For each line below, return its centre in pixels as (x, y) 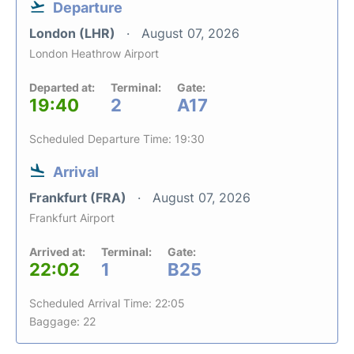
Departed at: (62, 87)
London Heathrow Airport (94, 53)
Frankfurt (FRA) (79, 197)
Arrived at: (57, 251)
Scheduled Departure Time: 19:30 (117, 138)
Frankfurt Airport (72, 217)
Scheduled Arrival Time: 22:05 (107, 303)
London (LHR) (74, 33)
